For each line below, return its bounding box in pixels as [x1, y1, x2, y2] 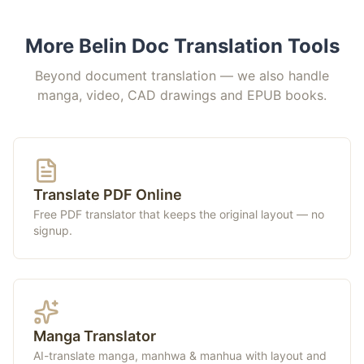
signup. [33, 223, 72, 237]
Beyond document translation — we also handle [35, 67, 329, 84]
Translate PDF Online [33, 186, 182, 203]
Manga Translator [33, 327, 156, 344]
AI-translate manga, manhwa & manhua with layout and [33, 349, 327, 362]
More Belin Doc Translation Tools [24, 34, 340, 58]
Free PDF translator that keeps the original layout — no [33, 207, 324, 221]
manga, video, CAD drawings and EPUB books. [37, 87, 327, 103]
